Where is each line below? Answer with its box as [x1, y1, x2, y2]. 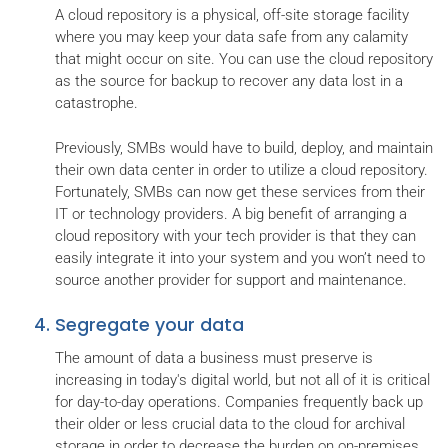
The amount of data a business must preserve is [55, 349, 373, 367]
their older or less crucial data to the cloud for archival [55, 415, 405, 433]
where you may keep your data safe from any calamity [55, 28, 408, 46]
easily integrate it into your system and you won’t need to [55, 248, 425, 267]
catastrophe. [55, 94, 138, 112]
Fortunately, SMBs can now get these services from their [55, 182, 425, 201]
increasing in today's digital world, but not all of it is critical [55, 371, 430, 389]
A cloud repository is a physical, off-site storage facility [55, 6, 409, 24]
